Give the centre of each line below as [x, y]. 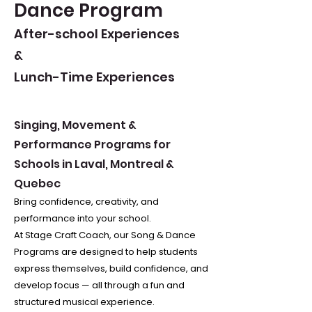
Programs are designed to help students [106, 252]
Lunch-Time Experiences [94, 77]
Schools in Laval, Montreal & [94, 164]
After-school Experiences [97, 34]
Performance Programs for [92, 145]
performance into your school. [83, 218]
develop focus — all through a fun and [99, 285]
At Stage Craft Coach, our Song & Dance [105, 235]
